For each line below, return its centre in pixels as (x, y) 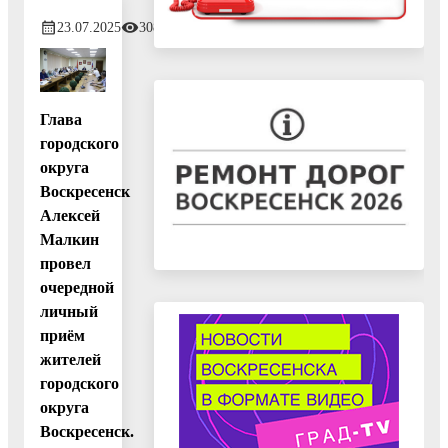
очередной (77, 287)
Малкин (69, 239)
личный (69, 311)
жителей (70, 359)
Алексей (70, 215)
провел (65, 263)
